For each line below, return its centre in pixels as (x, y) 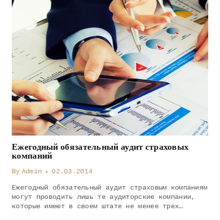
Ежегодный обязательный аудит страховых (100, 147)
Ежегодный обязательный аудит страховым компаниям (110, 188)
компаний (32, 155)
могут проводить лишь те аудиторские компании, (104, 197)
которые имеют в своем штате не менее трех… (97, 206)
